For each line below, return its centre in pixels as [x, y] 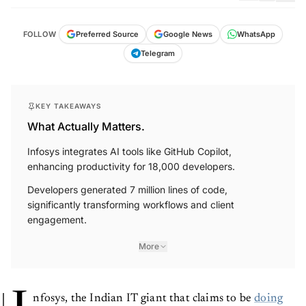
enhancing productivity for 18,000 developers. [131, 167]
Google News [188, 34]
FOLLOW [40, 34]
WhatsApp [256, 34]
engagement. [57, 220]
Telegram [158, 54]
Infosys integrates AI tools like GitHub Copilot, [129, 152]
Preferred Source [108, 34]
